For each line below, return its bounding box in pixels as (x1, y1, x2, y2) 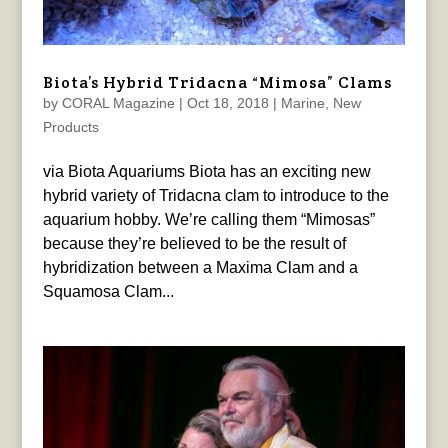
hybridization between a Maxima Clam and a (42, 258, 358, 276)
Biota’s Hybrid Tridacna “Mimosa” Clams (42, 71, 392, 93)
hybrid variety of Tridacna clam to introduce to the (42, 186, 389, 204)
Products (42, 118, 99, 135)
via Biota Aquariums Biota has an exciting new (42, 162, 371, 180)
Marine (280, 94, 325, 111)
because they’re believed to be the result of (42, 234, 346, 252)
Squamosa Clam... (42, 282, 174, 300)
